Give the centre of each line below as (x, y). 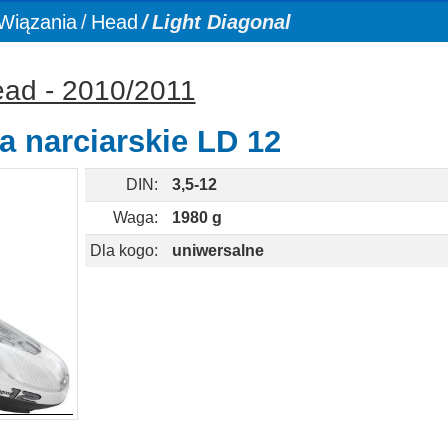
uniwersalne (217, 250)
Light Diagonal (221, 22)
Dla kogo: (126, 250)
